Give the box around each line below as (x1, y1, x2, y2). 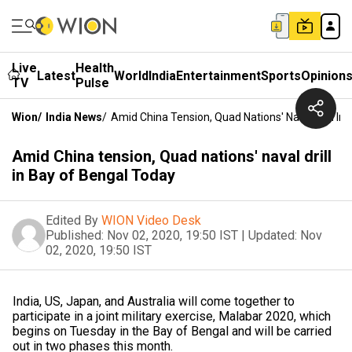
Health (75, 60, 114, 75)
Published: (46, 228, 104, 243)
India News (46, 111, 102, 123)
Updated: (248, 228, 297, 243)
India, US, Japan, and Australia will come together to (13, 294, 295, 309)
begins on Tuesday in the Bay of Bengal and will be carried (13, 324, 332, 339)
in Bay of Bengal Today (12, 166, 175, 185)
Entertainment (176, 68, 261, 83)
